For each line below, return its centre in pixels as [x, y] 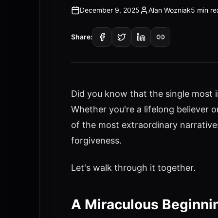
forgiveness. [96, 140]
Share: [82, 37]
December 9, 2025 [109, 10]
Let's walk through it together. [133, 168]
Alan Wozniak [169, 10]
